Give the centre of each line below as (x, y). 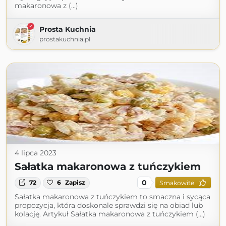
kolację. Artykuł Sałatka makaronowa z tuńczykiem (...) (110, 214)
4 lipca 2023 (36, 153)
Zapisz (75, 183)
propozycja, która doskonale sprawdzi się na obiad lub (109, 206)
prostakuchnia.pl (65, 39)
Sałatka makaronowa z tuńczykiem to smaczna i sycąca (112, 197)
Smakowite (177, 183)
